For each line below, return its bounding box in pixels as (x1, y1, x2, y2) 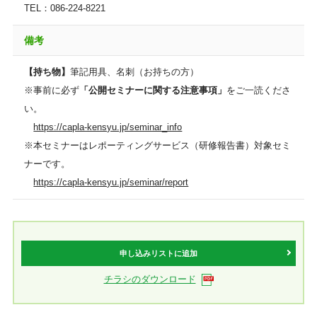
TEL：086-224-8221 (24, 3, 106, 13)
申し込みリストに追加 (120, 249, 197, 258)
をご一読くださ (226, 85, 292, 96)
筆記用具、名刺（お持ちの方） (70, 67, 200, 77)
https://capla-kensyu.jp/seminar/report (33, 177, 189, 188)
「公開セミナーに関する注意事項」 (79, 85, 227, 96)
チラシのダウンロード (103, 274, 196, 284)
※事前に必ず (24, 85, 80, 96)
